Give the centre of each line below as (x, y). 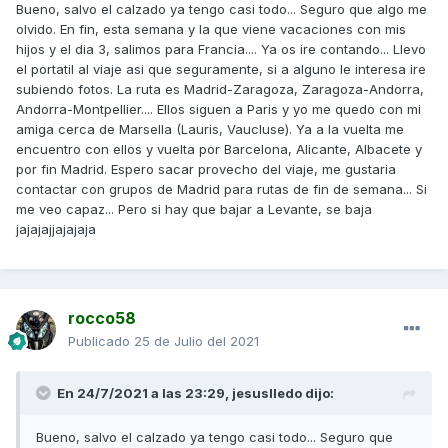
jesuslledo (267, 393)
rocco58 (102, 318)
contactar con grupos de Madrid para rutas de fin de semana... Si (221, 189)
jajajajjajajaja (56, 229)
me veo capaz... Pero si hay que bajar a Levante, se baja (194, 209)
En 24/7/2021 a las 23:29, (144, 393)
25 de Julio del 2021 (196, 341)
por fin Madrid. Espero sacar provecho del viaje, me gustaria (206, 169)
